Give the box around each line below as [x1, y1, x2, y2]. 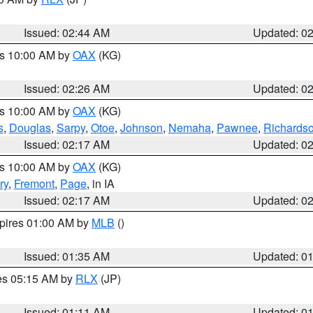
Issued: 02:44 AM [24, 24, 110, 41]
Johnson [120, 119, 163, 136]
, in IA [87, 175, 115, 191]
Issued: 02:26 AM [24, 80, 110, 96]
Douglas [9, 119, 51, 136]
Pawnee [217, 119, 258, 136]
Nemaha [168, 119, 211, 136]
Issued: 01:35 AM [24, 248, 110, 264]
